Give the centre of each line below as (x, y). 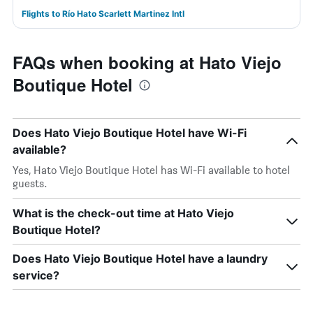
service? (36, 275)
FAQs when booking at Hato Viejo (147, 62)
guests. (30, 183)
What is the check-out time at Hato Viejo (123, 213)
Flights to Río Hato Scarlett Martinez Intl (103, 14)
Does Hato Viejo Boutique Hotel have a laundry (140, 259)
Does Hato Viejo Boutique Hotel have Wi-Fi (130, 133)
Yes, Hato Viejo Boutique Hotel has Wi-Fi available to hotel (151, 170)
